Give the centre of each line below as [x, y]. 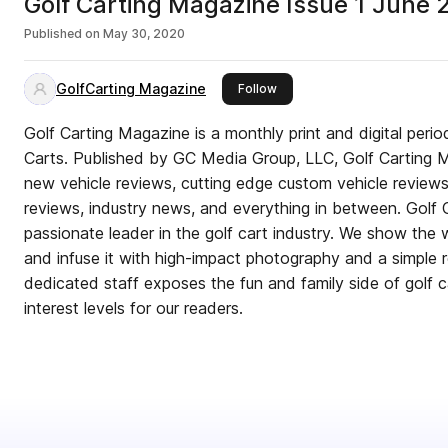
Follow [257, 88]
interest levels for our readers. [133, 308]
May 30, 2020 [144, 33]
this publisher [316, 87]
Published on [62, 33]
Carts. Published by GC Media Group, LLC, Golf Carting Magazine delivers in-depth [48, 158]
